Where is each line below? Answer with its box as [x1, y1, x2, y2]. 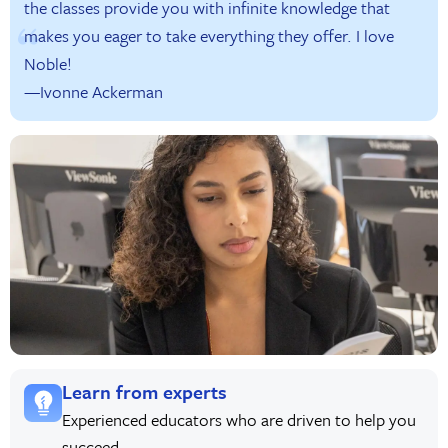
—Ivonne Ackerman [23, 79, 163, 105]
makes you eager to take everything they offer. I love [23, 23, 394, 49]
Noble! [23, 51, 72, 77]
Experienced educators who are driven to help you [62, 407, 417, 433]
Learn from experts [62, 377, 228, 405]
